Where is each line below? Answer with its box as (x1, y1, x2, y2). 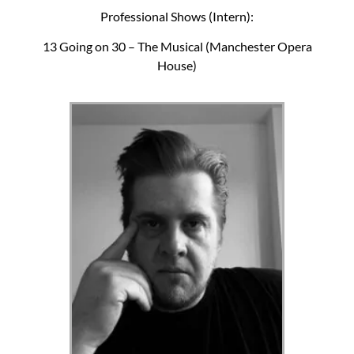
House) (157, 57, 197, 73)
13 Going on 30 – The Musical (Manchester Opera (42, 38, 312, 54)
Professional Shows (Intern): (100, 8, 254, 24)
